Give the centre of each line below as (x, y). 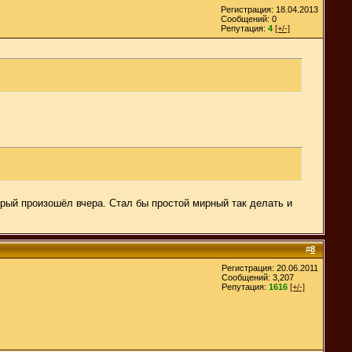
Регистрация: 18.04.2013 (269, 9)
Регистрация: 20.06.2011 (270, 268)
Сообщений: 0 (249, 18)
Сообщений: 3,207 (258, 277)
